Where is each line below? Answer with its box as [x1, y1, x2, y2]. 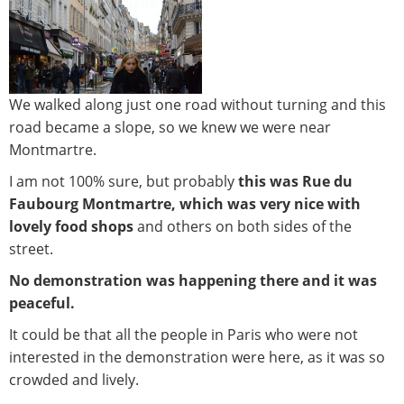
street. [9, 239, 53, 260]
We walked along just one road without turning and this [9, 95, 386, 115]
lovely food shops [9, 216, 137, 237]
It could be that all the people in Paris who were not [9, 325, 358, 345]
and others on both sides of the [137, 216, 352, 237]
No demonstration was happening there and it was [9, 271, 377, 291]
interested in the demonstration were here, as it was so [9, 347, 385, 368]
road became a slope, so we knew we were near [9, 117, 331, 138]
